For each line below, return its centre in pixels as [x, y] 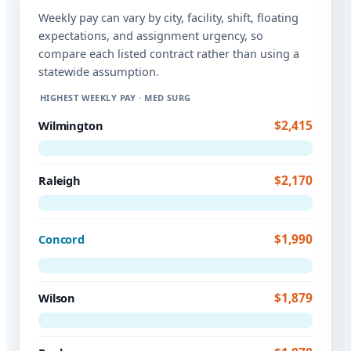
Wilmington [71, 126]
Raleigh [60, 181]
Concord [62, 239]
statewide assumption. [99, 72]
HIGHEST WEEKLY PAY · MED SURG [116, 98]
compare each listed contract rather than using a [169, 54]
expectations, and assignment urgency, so [151, 36]
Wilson [57, 298]
